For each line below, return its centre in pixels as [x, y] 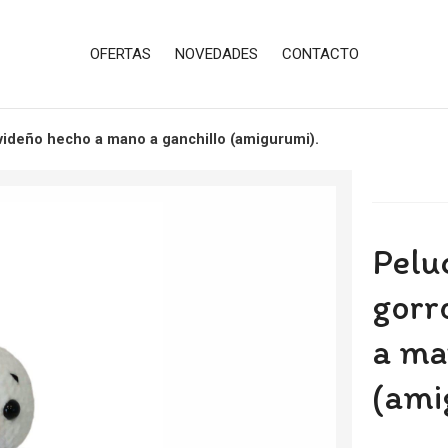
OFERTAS [120, 53]
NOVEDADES [216, 53]
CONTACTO [320, 53]
